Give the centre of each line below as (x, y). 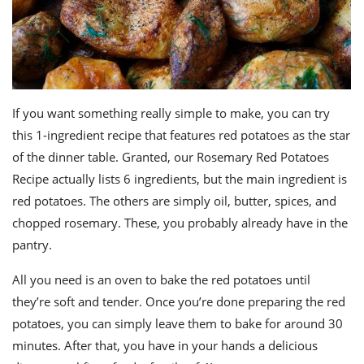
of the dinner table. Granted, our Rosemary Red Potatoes (171, 156)
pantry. (32, 244)
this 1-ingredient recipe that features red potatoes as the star (181, 134)
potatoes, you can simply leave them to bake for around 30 (178, 323)
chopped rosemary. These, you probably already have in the (180, 222)
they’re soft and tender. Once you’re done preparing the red (179, 301)
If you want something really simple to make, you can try (171, 113)
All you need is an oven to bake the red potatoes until (161, 279)
